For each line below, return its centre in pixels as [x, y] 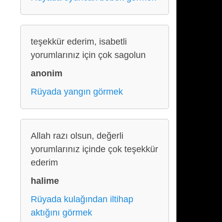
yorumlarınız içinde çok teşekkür [94, 149]
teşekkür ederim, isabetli [79, 42]
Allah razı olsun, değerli [77, 136]
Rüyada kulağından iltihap [82, 199]
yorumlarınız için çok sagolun [88, 55]
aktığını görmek [61, 213]
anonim [47, 73]
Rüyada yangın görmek [77, 92]
